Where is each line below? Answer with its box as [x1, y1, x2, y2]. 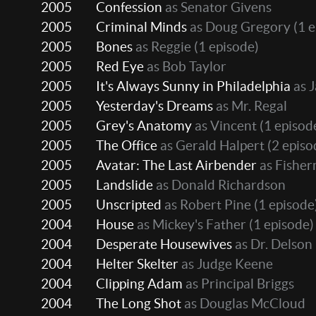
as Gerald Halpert [157, 138, 265, 154]
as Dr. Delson [232, 236, 312, 253]
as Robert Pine [162, 197, 251, 213]
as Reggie [133, 39, 191, 55]
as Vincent [192, 118, 257, 134]
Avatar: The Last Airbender [96, 157, 257, 174]
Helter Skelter [96, 256, 178, 272]
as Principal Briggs [183, 276, 294, 292]
